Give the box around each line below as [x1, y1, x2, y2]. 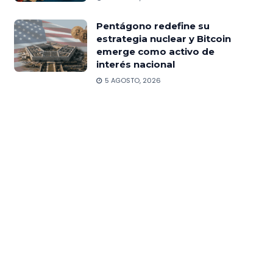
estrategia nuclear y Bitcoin [96, 32, 231, 44]
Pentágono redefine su [96, 19, 210, 32]
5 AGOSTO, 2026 [102, 75, 161, 85]
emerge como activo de [96, 45, 214, 57]
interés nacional [96, 58, 175, 70]
